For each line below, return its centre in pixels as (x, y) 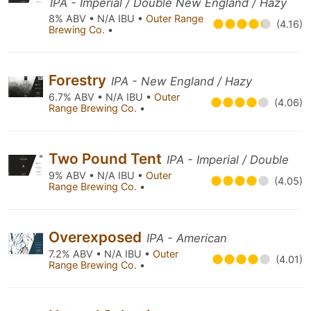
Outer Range (175, 18)
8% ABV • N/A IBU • (97, 18)
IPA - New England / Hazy (182, 81)
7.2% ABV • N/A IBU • (101, 254)
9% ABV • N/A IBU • (97, 175)
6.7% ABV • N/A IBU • (101, 97)
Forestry (79, 80)
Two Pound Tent (107, 159)
